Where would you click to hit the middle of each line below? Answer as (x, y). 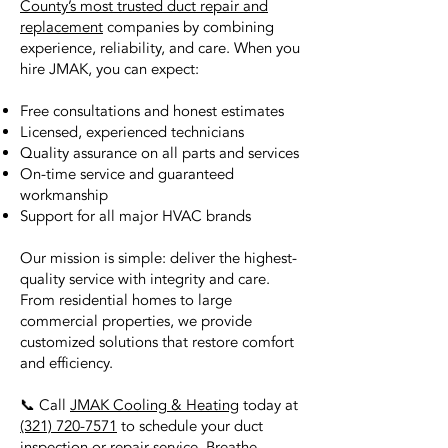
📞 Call (45, 405)
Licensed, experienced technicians (132, 132)
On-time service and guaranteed (127, 174)
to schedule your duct (190, 426)
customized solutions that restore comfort (157, 342)
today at (268, 405)
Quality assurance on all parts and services (159, 153)
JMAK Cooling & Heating (154, 405)
